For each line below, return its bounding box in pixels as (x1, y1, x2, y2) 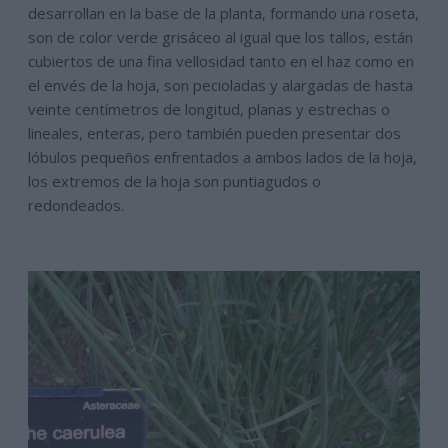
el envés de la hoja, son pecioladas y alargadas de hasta (28, 74, 414, 95)
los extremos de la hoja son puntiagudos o (28, 170, 322, 191)
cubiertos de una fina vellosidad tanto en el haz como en (28, 50, 415, 71)
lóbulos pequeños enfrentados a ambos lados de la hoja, (28, 146, 418, 167)
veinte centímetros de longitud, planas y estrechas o (28, 98, 391, 119)
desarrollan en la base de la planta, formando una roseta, (28, 2, 420, 23)
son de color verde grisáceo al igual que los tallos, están (28, 26, 414, 47)
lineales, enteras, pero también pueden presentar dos (28, 122, 402, 143)
